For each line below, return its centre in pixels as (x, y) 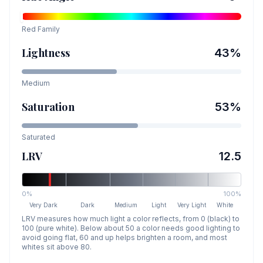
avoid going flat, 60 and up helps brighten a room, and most (124, 237)
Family (48, 29)
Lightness (46, 53)
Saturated (38, 137)
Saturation (48, 107)
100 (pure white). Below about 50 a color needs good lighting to (131, 228)
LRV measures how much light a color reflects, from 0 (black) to (131, 219)
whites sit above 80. (57, 247)
